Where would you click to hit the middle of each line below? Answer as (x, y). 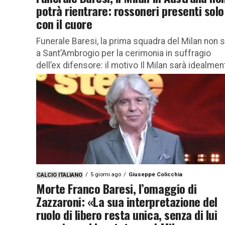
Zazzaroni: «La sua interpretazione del (127, 201)
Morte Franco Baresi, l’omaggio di (117, 188)
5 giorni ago (106, 174)
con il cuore (64, 23)
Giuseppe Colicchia (155, 174)
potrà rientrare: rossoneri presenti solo (130, 10)
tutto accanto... (66, 77)
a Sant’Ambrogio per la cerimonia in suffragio (124, 53)
